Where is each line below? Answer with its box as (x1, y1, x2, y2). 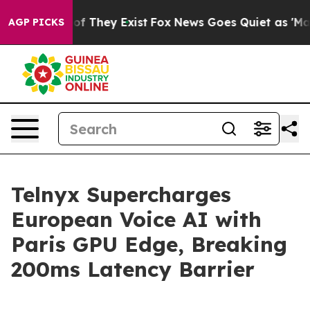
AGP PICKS (8, 16, 64, 28)
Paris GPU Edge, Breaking (11, 231, 287, 257)
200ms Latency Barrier (11, 256, 255, 282)
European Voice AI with (11, 206, 262, 232)
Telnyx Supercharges (11, 181, 231, 208)
